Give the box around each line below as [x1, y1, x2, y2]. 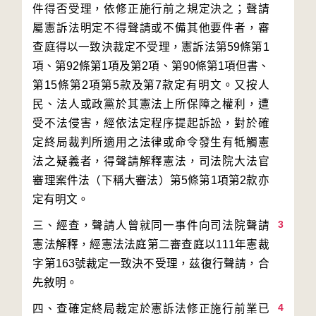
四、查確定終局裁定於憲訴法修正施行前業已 [32, 303, 269, 315]
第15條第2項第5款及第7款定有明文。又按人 [32, 79, 269, 91]
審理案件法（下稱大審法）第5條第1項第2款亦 [32, 174, 269, 186]
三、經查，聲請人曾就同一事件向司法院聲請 [32, 219, 269, 231]
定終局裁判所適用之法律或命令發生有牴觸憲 [32, 136, 269, 148]
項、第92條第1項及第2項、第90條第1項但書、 [32, 60, 269, 72]
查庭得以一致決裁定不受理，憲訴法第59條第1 [32, 41, 269, 53]
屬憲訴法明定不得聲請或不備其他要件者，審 [32, 22, 269, 34]
